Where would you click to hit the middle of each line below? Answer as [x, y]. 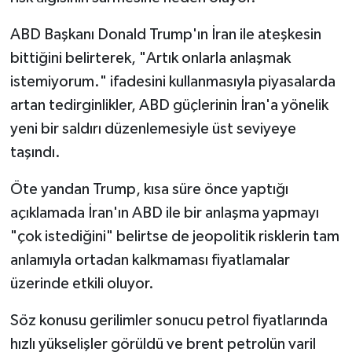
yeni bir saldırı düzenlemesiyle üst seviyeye [153, 128]
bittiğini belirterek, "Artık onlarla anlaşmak [150, 58]
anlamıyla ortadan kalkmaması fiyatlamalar [150, 260]
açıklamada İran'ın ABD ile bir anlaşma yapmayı [164, 213]
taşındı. [35, 152]
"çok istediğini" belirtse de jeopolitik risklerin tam [174, 236]
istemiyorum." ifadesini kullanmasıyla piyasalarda [172, 81]
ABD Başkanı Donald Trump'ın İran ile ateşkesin [165, 34]
